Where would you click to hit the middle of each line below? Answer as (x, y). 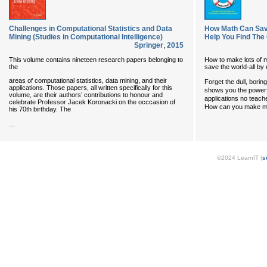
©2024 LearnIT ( (240, 158)
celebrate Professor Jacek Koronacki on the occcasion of (92, 102)
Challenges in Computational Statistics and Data (91, 29)
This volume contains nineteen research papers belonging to (96, 59)
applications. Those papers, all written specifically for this (91, 87)
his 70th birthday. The (40, 109)
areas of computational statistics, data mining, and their (88, 80)
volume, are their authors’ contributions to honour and (86, 94)
